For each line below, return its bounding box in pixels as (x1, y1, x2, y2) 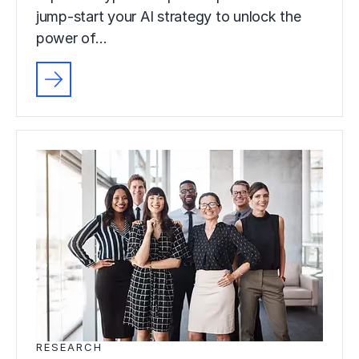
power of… (36, 30, 107, 47)
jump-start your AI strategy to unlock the (36, 8, 301, 26)
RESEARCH (36, 341, 103, 354)
